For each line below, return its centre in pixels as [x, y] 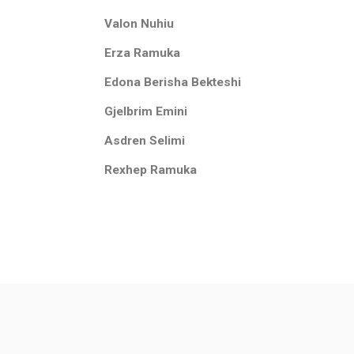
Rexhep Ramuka [151, 170]
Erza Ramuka [142, 53]
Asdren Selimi [145, 141]
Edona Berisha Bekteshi [173, 82]
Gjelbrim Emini [146, 111]
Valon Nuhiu [139, 24]
